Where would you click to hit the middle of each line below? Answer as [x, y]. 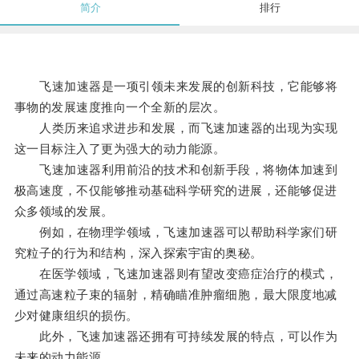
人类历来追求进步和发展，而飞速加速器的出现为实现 [176, 128]
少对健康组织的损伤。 [76, 316]
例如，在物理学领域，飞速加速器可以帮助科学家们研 [176, 232]
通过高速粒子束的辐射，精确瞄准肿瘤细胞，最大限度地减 [175, 295]
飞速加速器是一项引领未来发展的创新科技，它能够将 [176, 87]
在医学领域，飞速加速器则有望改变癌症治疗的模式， [176, 274]
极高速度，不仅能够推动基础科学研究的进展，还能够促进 [175, 191]
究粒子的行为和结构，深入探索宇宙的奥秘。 [138, 253]
